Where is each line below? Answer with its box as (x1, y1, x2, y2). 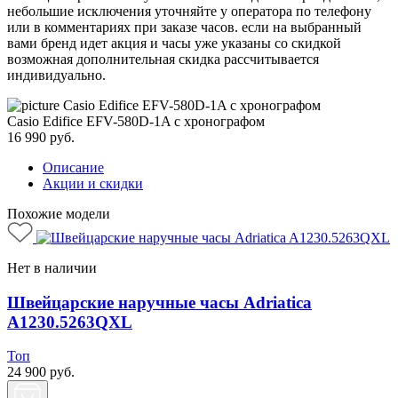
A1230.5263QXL (7, 312, 132, 331)
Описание (43, 159, 104, 175)
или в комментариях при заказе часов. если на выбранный (7, 19, 362, 35)
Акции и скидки (43, 175, 143, 191)
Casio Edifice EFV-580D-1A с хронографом (7, 113, 265, 129)
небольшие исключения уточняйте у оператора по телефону (7, 3, 371, 19)
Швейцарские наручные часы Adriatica (7, 292, 312, 312)
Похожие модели (7, 205, 110, 221)
